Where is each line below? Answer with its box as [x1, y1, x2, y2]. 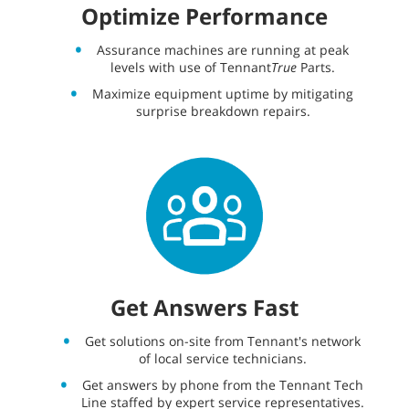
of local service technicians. [139, 350, 307, 368]
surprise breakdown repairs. [135, 102, 310, 121]
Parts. [297, 58, 335, 77]
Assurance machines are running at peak [97, 41, 349, 59]
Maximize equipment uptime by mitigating [92, 85, 353, 103]
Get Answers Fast [110, 292, 299, 323]
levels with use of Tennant [110, 58, 271, 77]
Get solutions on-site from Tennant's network [85, 332, 361, 351]
